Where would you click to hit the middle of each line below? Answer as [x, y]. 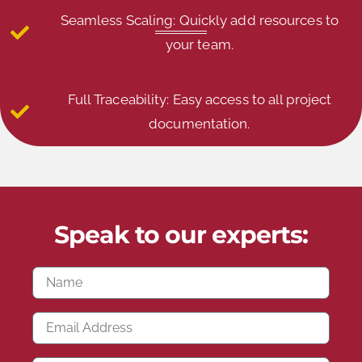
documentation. [200, 124]
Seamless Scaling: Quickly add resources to [199, 21]
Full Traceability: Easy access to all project [200, 100]
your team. [199, 45]
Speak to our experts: [181, 235]
